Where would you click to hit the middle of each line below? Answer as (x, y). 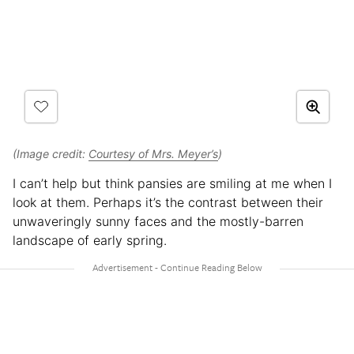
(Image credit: (51, 153)
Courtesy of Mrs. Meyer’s (153, 153)
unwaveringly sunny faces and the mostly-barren (158, 221)
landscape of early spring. (90, 240)
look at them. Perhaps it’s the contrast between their (168, 202)
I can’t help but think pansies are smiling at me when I (172, 183)
